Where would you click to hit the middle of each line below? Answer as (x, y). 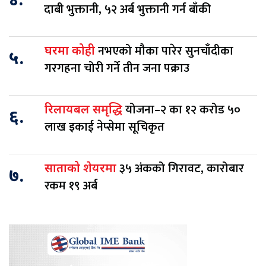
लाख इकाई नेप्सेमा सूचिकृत (104, 127)
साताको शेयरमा (82, 170)
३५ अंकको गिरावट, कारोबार (182, 169)
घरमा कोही (71, 52)
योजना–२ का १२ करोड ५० (183, 110)
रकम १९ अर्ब (71, 186)
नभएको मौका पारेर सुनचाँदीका (166, 51)
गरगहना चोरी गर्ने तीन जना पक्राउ (118, 69)
